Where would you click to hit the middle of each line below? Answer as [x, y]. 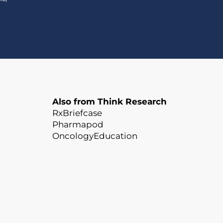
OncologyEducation [95, 136]
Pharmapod [78, 124]
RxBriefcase [77, 113]
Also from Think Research [109, 102]
